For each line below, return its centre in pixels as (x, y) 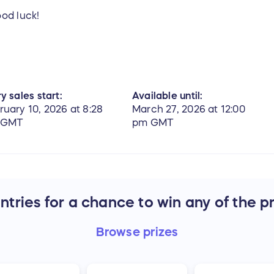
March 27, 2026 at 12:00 (189, 109)
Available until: (168, 96)
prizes (161, 232)
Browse (120, 232)
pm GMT (153, 123)
